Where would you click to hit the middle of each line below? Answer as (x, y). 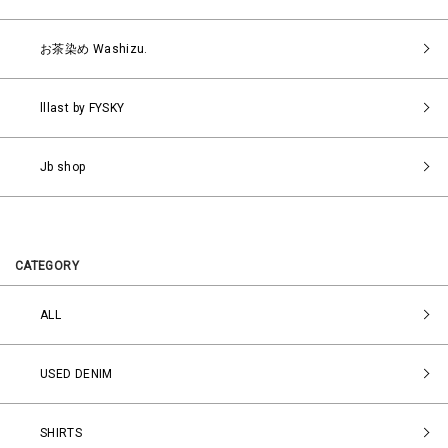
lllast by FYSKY (82, 107)
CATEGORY (47, 265)
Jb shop (63, 166)
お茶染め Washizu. (94, 48)
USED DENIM (76, 373)
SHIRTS (61, 432)
